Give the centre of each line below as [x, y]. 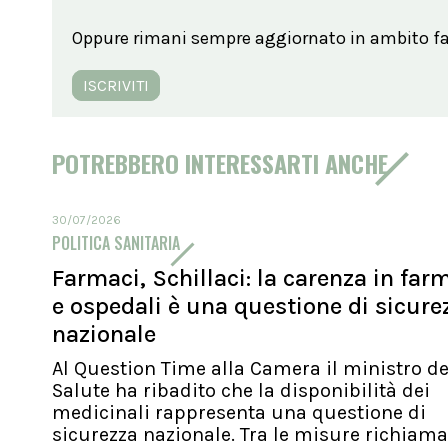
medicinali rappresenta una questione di [239, 412]
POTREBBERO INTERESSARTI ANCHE [220, 162]
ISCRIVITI [116, 85]
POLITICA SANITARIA [116, 242]
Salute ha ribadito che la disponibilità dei [241, 390]
